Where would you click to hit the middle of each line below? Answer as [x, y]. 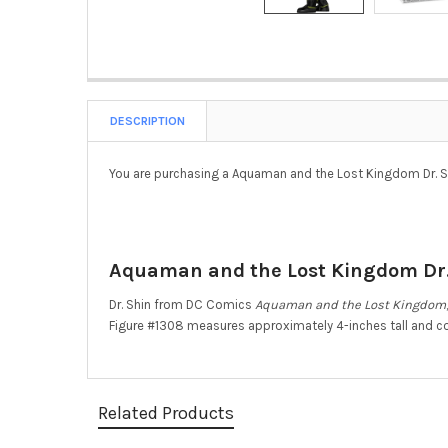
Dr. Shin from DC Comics [181, 304]
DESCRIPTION [147, 120]
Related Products [165, 412]
